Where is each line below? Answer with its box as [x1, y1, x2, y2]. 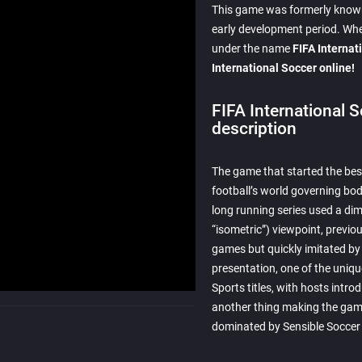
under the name [212, 42, 293, 55]
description [212, 119, 297, 138]
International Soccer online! [212, 61, 355, 74]
